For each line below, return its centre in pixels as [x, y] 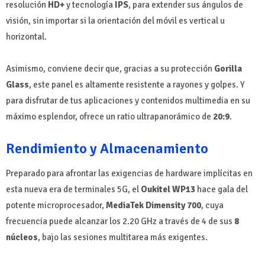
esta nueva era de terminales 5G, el [73, 190]
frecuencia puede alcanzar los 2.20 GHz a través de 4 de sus [120, 222]
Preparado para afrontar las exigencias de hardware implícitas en [129, 174]
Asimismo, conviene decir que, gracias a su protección [109, 69]
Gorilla [227, 69]
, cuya [212, 206]
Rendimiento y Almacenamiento [107, 149]
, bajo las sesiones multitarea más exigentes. [123, 237]
